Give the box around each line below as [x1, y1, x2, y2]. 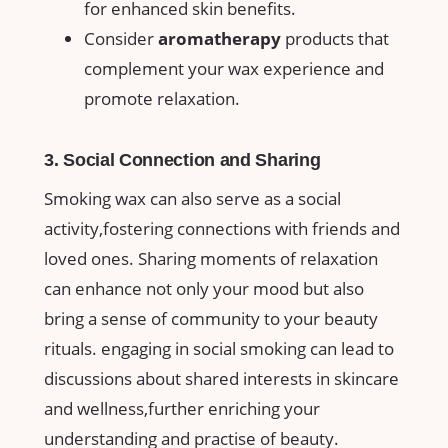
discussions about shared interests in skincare [44, 367, 399, 391]
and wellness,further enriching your [44, 397, 320, 421]
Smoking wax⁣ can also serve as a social [44, 187, 341, 211]
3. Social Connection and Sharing [44, 149, 321, 170]
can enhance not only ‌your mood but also [44, 277, 364, 301]
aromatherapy [158, 26, 281, 50]
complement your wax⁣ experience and [84, 56, 384, 80]
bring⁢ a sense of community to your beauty [44, 307, 378, 331]
